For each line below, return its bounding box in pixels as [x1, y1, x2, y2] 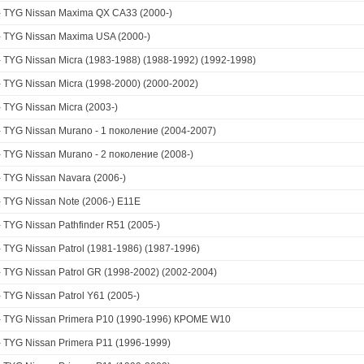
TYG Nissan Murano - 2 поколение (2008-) [3, 149, 193, 160]
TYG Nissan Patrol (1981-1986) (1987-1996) [3, 243, 200, 254]
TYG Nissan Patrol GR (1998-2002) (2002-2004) [3, 266, 217, 278]
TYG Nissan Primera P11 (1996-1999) [3, 337, 171, 349]
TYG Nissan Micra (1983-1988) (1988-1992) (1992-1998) [3, 54, 256, 66]
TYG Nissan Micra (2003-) [3, 102, 118, 113]
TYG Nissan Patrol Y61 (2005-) [3, 290, 140, 301]
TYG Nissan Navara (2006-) [3, 172, 126, 184]
